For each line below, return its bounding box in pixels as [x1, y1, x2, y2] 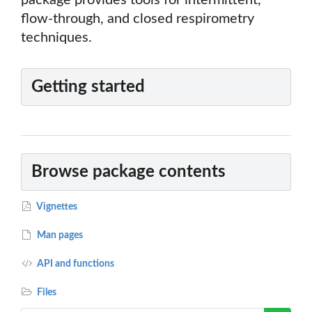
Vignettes [35, 201, 78, 212]
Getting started [31, 79, 145, 96]
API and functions [35, 258, 115, 269]
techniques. [21, 31, 92, 45]
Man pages [35, 230, 84, 240]
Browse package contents [31, 163, 226, 180]
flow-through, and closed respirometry [21, 12, 254, 26]
